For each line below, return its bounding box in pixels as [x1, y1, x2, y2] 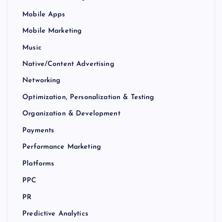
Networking [22, 77, 61, 85]
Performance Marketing [22, 143, 102, 151]
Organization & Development [22, 110, 120, 118]
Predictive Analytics [22, 210, 88, 218]
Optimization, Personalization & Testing [22, 94, 155, 102]
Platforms [22, 160, 55, 168]
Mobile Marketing [22, 27, 82, 35]
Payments [22, 127, 55, 135]
